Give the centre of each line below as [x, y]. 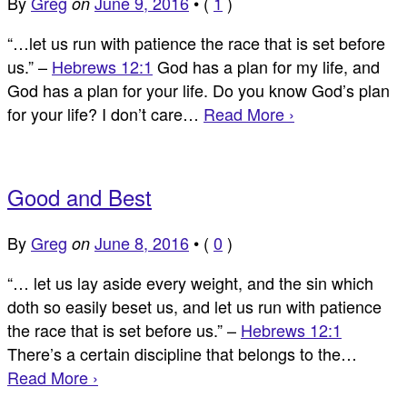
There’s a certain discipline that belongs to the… [182, 353]
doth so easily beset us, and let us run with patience [194, 306]
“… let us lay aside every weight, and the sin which [190, 282]
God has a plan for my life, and [266, 66]
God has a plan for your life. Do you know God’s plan [199, 89]
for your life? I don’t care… [105, 113]
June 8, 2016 [142, 242]
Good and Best [79, 196]
